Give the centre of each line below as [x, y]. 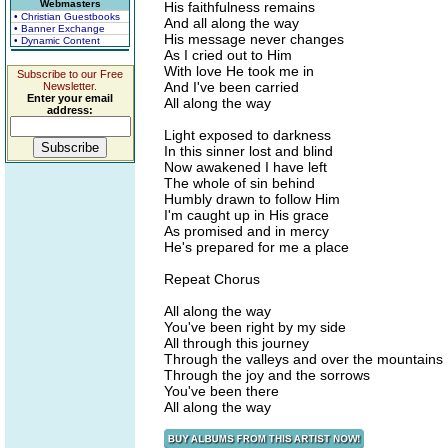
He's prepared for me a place [256, 247]
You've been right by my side [255, 327]
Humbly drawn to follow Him [252, 199]
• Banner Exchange [59, 28]
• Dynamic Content [57, 40]
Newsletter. [70, 86]
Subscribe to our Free [70, 74]
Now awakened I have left [245, 167]
